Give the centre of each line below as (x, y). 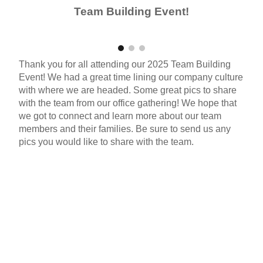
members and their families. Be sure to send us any (124, 129)
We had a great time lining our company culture (145, 77)
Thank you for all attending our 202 (91, 64)
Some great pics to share (183, 90)
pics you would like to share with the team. (107, 141)
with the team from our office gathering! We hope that (127, 103)
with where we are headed (73, 90)
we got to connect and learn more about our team (120, 116)
